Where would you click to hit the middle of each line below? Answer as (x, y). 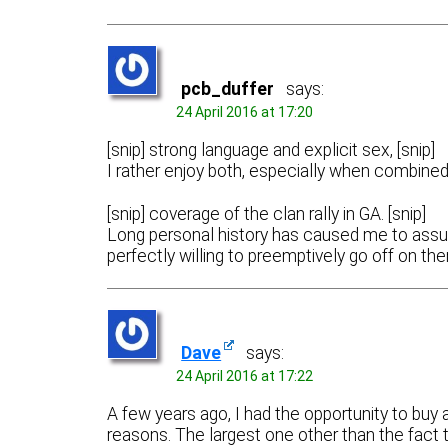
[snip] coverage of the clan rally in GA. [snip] (267, 213)
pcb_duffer (228, 88)
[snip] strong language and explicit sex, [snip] (271, 150)
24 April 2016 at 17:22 (245, 375)
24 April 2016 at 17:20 (245, 111)
